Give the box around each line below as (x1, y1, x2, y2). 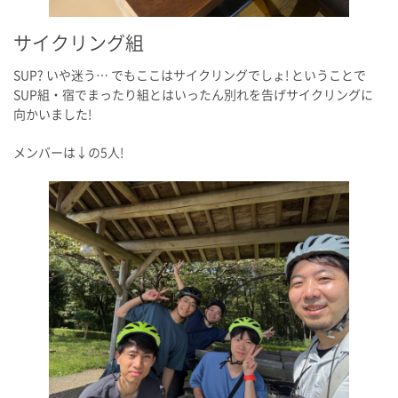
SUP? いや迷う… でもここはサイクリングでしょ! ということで (13, 68, 366, 82)
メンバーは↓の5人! (13, 146, 123, 159)
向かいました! (13, 107, 92, 121)
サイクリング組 (13, 33, 144, 52)
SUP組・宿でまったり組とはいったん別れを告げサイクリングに (13, 88, 373, 101)
